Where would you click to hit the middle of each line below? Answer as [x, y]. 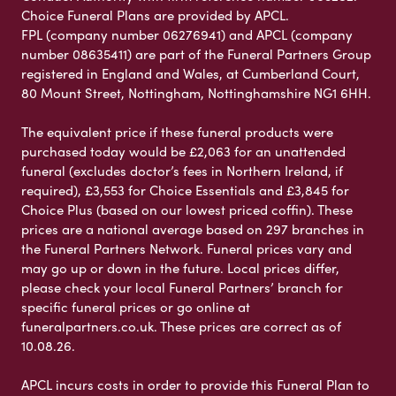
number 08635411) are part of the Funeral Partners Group [196, 53]
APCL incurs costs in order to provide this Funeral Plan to [195, 384]
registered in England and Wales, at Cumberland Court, [190, 73]
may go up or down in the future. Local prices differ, [180, 267]
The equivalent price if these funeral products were [177, 131]
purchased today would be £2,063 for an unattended [183, 151]
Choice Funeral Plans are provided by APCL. [155, 15]
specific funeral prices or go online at [136, 306]
